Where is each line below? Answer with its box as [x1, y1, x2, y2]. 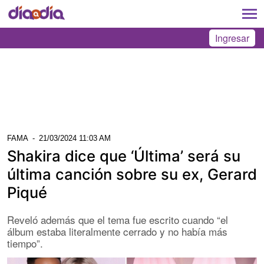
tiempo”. [7, 235, 43, 250]
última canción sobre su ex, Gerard [7, 164, 257, 183]
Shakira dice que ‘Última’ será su [7, 146, 240, 165]
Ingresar [215, 31, 249, 45]
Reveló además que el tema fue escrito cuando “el [7, 212, 228, 227]
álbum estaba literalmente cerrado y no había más [7, 223, 227, 239]
